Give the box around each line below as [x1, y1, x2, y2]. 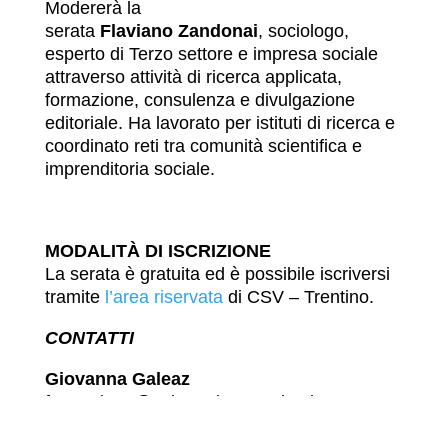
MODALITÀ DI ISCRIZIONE [44, 241, 271, 262]
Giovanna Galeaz [44, 368, 190, 389]
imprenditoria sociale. [44, 159, 220, 180]
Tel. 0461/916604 [44, 414, 183, 435]
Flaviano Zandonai [99, 21, 258, 42]
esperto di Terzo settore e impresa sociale [44, 44, 378, 65]
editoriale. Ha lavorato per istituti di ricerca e [44, 113, 395, 134]
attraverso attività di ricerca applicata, [44, 67, 342, 88]
